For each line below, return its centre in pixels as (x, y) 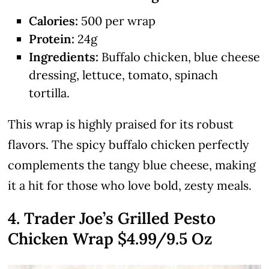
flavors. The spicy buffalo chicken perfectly (129, 145)
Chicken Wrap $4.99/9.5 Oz (110, 239)
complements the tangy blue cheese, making (132, 165)
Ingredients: (64, 57)
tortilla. (50, 93)
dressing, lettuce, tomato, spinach (124, 75)
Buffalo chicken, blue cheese (180, 57)
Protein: (52, 39)
